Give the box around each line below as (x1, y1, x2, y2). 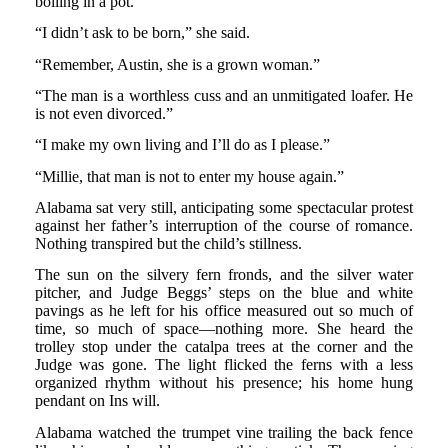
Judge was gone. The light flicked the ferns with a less (34, 356, 414, 374)
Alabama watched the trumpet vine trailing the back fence (34, 423, 414, 441)
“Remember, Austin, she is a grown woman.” (34, 55, 320, 73)
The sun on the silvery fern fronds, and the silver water (34, 266, 414, 284)
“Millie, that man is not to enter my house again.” (34, 167, 344, 185)
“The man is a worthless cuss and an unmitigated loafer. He (34, 86, 414, 104)
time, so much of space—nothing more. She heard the (34, 320, 414, 338)
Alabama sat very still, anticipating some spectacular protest (34, 198, 414, 216)
